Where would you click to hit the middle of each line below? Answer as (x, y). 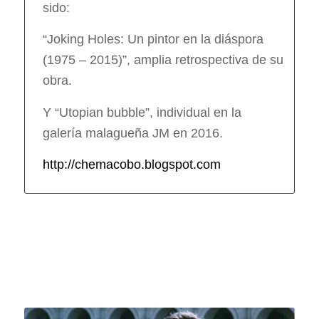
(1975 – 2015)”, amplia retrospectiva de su (163, 60)
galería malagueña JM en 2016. (132, 133)
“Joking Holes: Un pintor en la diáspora (153, 40)
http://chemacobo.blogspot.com (131, 165)
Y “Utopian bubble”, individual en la (142, 112)
